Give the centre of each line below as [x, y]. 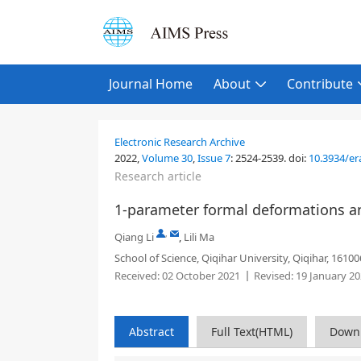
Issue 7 [214, 158]
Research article [158, 176]
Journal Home [151, 84]
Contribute [320, 84]
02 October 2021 [200, 276]
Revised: [274, 276]
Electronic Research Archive [180, 142]
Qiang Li [134, 237]
